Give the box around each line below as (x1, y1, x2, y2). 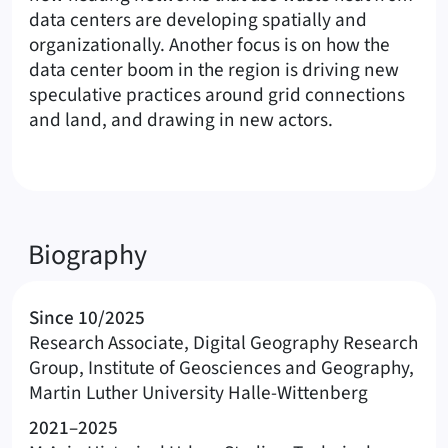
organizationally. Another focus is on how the (29, 30, 390, 59)
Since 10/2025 (29, 304, 145, 333)
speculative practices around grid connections (29, 80, 405, 109)
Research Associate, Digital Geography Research (29, 329, 418, 358)
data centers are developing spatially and (29, 5, 367, 34)
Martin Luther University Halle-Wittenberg (29, 379, 368, 408)
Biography (28, 235, 147, 276)
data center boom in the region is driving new (29, 55, 399, 84)
